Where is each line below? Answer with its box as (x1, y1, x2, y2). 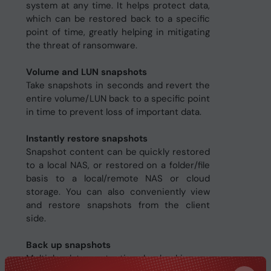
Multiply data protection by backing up (25, 252, 211, 264)
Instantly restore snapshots (25, 132, 148, 145)
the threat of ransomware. (25, 39, 137, 51)
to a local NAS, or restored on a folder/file (25, 159, 211, 171)
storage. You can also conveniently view (25, 186, 211, 198)
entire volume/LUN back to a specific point (25, 93, 211, 105)
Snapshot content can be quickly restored (25, 146, 211, 158)
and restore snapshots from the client (25, 199, 211, 211)
